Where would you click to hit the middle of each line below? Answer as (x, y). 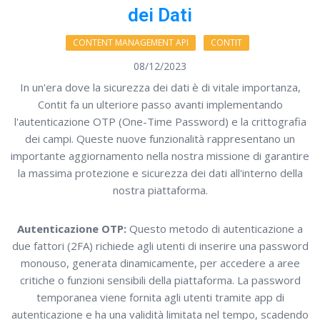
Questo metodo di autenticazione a (215, 229)
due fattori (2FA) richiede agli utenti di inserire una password (160, 246)
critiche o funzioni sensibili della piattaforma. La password (160, 280)
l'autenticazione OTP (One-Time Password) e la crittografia (160, 122)
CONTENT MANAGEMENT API (131, 43)
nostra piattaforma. (160, 190)
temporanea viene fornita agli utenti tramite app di (160, 297)
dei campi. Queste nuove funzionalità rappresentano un (160, 139)
